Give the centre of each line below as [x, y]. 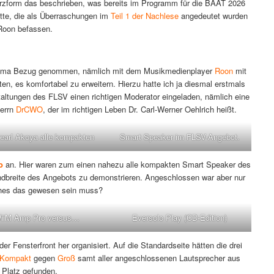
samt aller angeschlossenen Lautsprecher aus [158, 258]
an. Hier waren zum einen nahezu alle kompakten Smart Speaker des [127, 165]
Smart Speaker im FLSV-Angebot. [180, 137]
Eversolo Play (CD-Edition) [180, 218]
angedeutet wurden [213, 16]
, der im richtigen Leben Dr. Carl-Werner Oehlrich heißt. [140, 109]
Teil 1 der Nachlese [145, 16]
